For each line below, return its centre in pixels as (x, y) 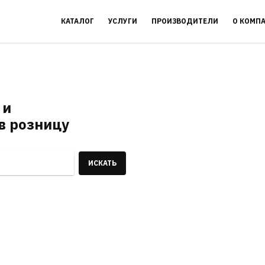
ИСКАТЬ (103, 163)
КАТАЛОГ (77, 21)
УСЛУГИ (122, 21)
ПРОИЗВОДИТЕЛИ (185, 21)
